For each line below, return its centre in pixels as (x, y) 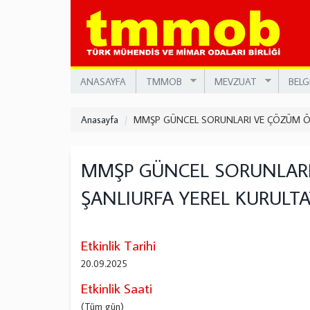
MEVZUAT (235, 81)
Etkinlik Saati (117, 288)
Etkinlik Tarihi (118, 245)
